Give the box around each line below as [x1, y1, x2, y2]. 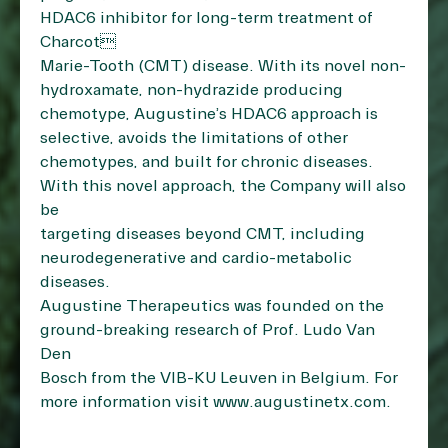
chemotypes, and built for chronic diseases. [40, 152, 373, 172]
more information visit [40, 392, 213, 412]
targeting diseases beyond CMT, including [40, 224, 365, 244]
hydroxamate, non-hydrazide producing [40, 80, 343, 100]
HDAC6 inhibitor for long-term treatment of [40, 8, 373, 28]
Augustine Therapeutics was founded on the [40, 296, 384, 316]
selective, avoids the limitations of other [40, 128, 348, 148]
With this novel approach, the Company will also [40, 176, 406, 196]
